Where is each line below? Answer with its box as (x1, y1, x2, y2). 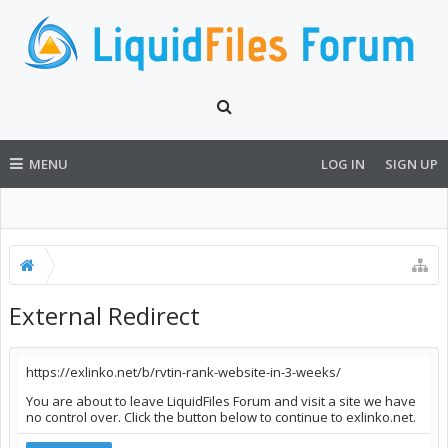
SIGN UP (385, 155, 438, 173)
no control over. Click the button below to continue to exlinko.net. (26, 408, 416, 426)
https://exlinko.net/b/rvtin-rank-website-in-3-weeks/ (26, 363, 341, 381)
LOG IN (321, 155, 365, 173)
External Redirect (9, 299, 200, 332)
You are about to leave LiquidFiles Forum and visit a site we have (26, 392, 416, 410)
